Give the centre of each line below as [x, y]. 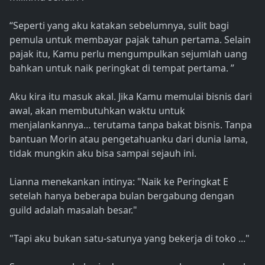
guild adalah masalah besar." [73, 210]
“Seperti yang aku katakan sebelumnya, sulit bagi [119, 26]
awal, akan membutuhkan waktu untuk [97, 111]
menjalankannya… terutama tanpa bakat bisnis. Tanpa [131, 125]
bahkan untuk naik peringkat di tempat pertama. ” [122, 68]
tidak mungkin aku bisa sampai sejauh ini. [103, 153]
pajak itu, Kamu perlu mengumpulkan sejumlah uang [128, 54]
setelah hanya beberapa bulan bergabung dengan [122, 196]
